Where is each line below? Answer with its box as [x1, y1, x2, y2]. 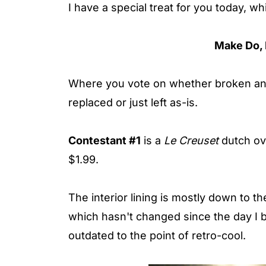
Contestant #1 [68, 134, 141, 147]
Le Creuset [164, 134, 218, 147]
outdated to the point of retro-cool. [68, 229, 246, 242]
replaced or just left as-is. [68, 96, 198, 109]
